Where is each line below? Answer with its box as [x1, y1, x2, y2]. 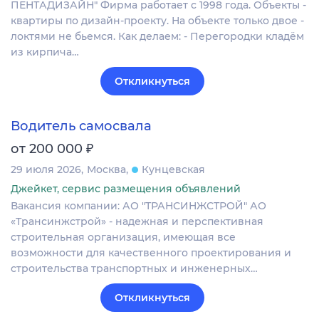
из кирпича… [11, 45, 79, 58]
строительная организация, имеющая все [11, 230, 236, 244]
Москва [87, 162, 126, 176]
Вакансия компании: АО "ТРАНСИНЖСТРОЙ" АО [11, 199, 266, 212]
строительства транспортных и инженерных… [11, 261, 258, 275]
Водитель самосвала [11, 117, 152, 134]
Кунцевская [142, 162, 205, 176]
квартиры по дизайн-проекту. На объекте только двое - [11, 14, 304, 27]
